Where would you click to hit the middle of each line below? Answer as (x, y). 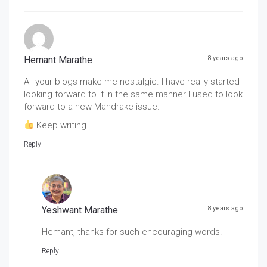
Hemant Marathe (58, 60)
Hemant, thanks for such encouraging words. (132, 232)
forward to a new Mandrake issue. (92, 106)
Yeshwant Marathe (80, 210)
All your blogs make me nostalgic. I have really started (132, 81)
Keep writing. (62, 125)
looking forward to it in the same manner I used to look (133, 94)
